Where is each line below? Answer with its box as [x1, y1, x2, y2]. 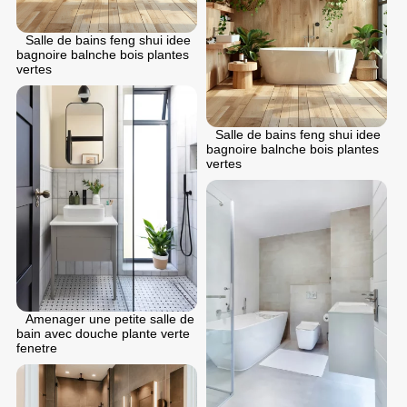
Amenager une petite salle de [25, 312, 194, 327]
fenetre [16, 341, 57, 356]
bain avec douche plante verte [16, 326, 190, 342]
